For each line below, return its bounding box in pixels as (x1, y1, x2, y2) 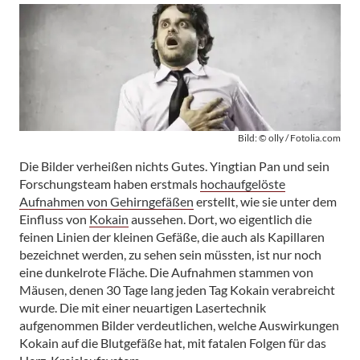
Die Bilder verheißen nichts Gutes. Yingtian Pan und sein (19, 157, 329, 174)
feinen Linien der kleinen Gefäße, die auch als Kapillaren (19, 228, 325, 244)
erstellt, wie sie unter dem (194, 193, 337, 209)
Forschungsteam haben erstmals (19, 175, 200, 191)
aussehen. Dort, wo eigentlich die (129, 211, 312, 227)
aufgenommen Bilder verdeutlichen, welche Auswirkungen (19, 317, 339, 333)
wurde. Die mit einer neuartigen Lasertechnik (19, 299, 266, 315)
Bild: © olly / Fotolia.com (238, 131, 341, 144)
